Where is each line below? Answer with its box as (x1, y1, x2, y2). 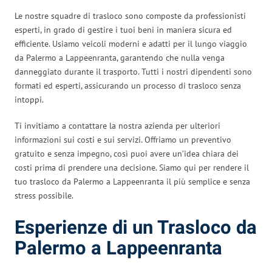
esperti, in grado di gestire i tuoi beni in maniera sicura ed (15, 24, 232, 35)
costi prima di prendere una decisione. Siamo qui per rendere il (15, 161, 249, 173)
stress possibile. (15, 189, 73, 201)
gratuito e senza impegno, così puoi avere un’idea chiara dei (15, 148, 239, 159)
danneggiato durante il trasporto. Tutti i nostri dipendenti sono (15, 66, 252, 77)
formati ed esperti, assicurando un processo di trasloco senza (15, 80, 241, 91)
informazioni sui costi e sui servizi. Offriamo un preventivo (15, 134, 231, 145)
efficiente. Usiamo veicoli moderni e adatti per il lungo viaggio (15, 38, 247, 49)
